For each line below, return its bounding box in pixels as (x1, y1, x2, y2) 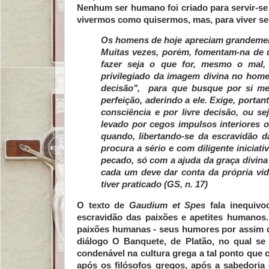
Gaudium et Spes (129, 201, 206, 211)
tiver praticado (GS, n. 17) (101, 180, 208, 190)
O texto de (77, 201, 129, 211)
